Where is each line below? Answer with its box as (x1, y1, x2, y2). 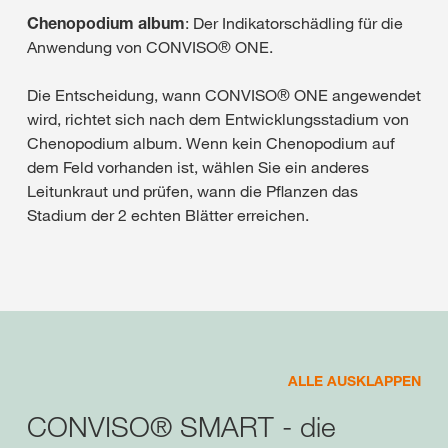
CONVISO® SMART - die (27, 408, 336, 444)
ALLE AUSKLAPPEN (288, 371, 421, 389)
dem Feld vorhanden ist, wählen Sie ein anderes (27, 156, 369, 177)
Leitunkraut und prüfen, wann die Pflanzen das (27, 180, 358, 201)
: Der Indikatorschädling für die (185, 12, 403, 33)
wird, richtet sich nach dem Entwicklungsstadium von (27, 108, 409, 129)
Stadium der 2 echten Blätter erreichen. (27, 204, 309, 225)
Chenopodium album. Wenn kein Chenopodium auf (27, 132, 395, 153)
